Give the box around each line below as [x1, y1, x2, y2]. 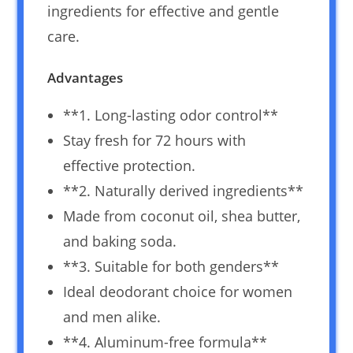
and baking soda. [63, 231, 177, 251]
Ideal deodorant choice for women [63, 281, 293, 301]
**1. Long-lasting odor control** [63, 105, 279, 124]
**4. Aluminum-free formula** [63, 332, 268, 351]
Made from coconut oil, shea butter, [63, 206, 301, 225]
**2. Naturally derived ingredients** [63, 180, 304, 200]
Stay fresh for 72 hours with [63, 130, 247, 150]
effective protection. [63, 155, 196, 175]
